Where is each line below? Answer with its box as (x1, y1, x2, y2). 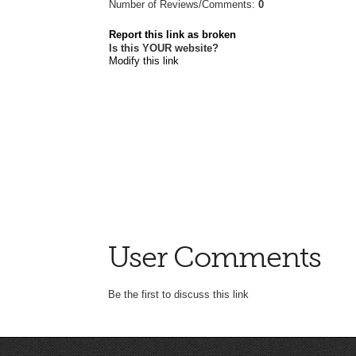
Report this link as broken (109, 28, 236, 41)
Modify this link (109, 54, 179, 67)
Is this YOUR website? (109, 41, 219, 54)
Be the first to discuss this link (107, 288, 249, 301)
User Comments (107, 242, 321, 274)
